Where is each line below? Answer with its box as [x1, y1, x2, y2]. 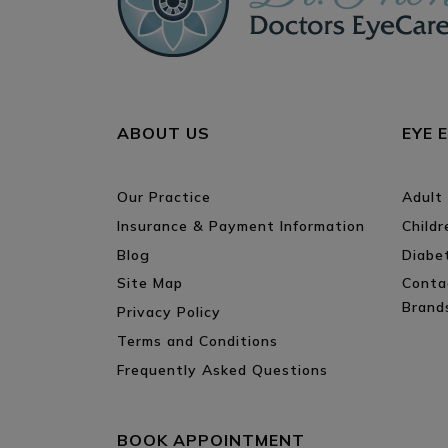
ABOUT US [117, 123, 210, 143]
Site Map [117, 274, 183, 293]
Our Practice [117, 188, 211, 206]
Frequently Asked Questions [117, 360, 328, 379]
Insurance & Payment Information [117, 216, 365, 235]
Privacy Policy [117, 303, 221, 322]
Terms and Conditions [117, 331, 278, 350]
